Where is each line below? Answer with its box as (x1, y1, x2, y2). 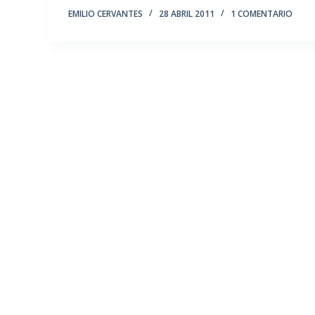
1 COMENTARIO (231, 8, 293, 20)
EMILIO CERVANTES (68, 8, 143, 20)
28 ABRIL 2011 (159, 8, 215, 20)
